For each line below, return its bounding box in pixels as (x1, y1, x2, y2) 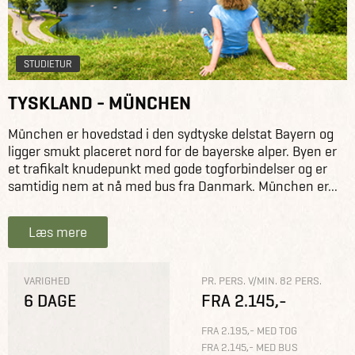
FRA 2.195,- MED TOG (201, 323, 297, 338)
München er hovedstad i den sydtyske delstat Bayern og (8, 124, 334, 143)
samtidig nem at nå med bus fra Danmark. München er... (8, 177, 338, 196)
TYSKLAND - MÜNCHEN (8, 90, 191, 115)
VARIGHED (24, 273, 70, 288)
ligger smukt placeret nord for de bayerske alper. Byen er (8, 142, 337, 161)
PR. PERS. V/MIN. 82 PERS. (201, 273, 322, 288)
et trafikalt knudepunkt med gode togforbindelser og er (8, 159, 327, 178)
